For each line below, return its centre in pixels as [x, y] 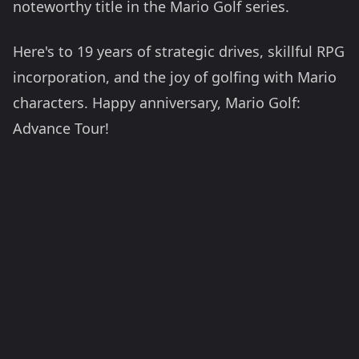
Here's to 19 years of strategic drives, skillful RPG [179, 51]
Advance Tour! [61, 128]
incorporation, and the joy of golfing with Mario [175, 77]
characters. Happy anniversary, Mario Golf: [157, 103]
